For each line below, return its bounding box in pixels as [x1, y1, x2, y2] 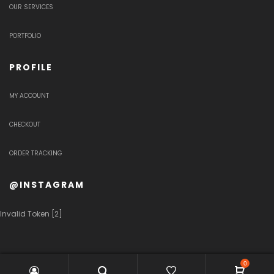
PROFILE [9, 61, 53, 74]
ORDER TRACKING [9, 149, 62, 158]
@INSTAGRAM [9, 179, 84, 191]
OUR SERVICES [9, 2, 53, 12]
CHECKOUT [9, 120, 40, 130]
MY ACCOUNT [9, 91, 49, 101]
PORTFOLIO [9, 31, 41, 41]
